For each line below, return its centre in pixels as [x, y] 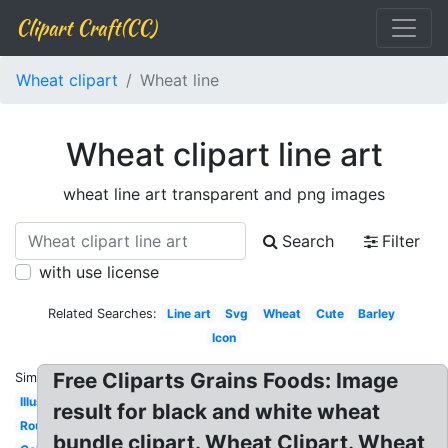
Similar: [37, 377]
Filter [401, 241]
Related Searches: [103, 313]
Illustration [50, 401]
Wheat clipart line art [224, 154]
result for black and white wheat [217, 411]
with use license [99, 272]
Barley [377, 313]
